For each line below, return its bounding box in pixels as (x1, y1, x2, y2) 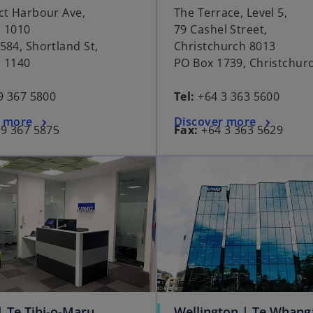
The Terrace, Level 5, (174, 5, 291, 21)
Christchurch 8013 (174, 38, 276, 54)
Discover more (174, 114, 256, 130)
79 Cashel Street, (174, 22, 268, 38)
